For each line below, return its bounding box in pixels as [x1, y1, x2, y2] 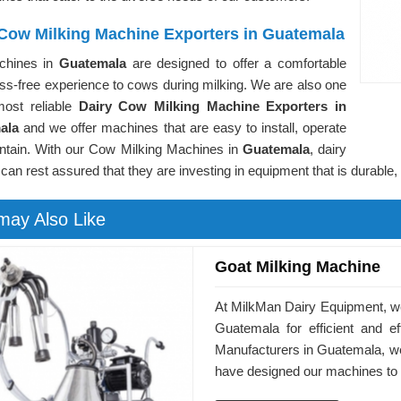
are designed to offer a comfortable [132, 55, 347, 71]
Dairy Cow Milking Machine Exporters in [78, 98, 347, 114]
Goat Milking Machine [214, 258, 380, 276]
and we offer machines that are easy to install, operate [19, 120, 346, 135]
